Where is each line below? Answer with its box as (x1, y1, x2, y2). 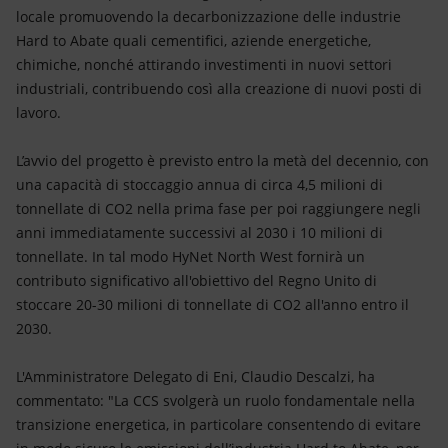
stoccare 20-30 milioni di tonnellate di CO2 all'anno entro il (16, 295, 409, 314)
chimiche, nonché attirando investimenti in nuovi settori (16, 55, 392, 74)
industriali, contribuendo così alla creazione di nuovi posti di (16, 79, 422, 98)
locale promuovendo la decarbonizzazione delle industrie (16, 7, 401, 26)
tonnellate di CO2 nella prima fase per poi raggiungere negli (16, 199, 421, 218)
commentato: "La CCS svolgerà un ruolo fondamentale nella (16, 391, 415, 410)
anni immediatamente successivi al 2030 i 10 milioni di (16, 223, 383, 242)
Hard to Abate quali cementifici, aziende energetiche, (16, 31, 371, 50)
